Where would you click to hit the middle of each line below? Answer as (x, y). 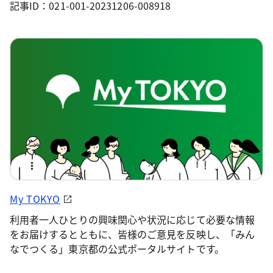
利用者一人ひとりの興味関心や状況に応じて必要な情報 (132, 219)
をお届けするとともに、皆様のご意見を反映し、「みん (132, 234)
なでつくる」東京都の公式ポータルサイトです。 (117, 248)
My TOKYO (35, 198)
